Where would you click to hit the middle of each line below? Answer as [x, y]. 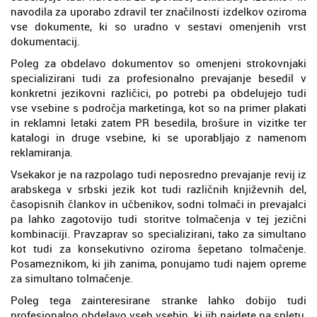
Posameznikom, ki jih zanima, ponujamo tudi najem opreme [158, 263]
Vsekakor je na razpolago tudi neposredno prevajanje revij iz [158, 174]
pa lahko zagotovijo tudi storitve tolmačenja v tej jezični [158, 218]
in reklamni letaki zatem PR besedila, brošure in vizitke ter [158, 122]
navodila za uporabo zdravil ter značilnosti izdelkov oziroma [158, 11]
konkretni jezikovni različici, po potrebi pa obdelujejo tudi [158, 92]
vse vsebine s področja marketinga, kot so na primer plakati [158, 107]
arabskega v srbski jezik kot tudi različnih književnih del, [158, 189]
